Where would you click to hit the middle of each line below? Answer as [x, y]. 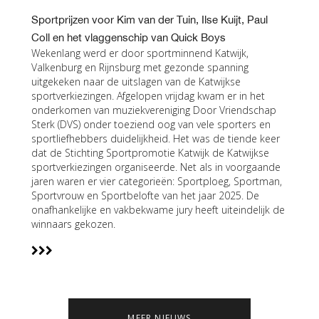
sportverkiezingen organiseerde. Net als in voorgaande [156, 167]
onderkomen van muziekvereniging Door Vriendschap [154, 110]
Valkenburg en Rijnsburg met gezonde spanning [140, 67]
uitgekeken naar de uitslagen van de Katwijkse [136, 82]
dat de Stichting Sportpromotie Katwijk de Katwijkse [150, 153]
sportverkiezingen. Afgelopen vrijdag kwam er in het [148, 96]
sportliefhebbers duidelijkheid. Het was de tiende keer [156, 138]
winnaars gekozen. [73, 224]
